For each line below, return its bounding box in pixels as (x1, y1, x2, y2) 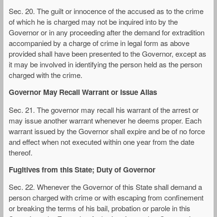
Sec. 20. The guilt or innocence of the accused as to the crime (9, 6, 203, 16)
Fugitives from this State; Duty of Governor (9, 164, 155, 175)
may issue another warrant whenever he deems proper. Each (9, 115, 201, 125)
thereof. (9, 147, 32, 157)
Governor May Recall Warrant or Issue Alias (9, 87, 157, 98)
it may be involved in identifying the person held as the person (9, 59, 202, 70)
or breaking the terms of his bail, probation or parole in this (9, 202, 190, 213)
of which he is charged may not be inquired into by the (9, 16, 178, 27)
